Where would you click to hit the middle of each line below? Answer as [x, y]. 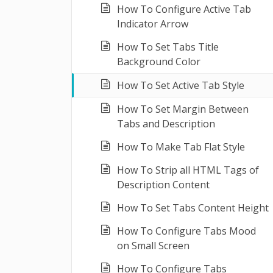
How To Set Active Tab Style [181, 85]
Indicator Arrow [153, 24]
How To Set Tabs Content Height [193, 208]
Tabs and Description [166, 124]
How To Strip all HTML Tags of [188, 170]
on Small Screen [153, 246]
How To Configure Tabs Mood [186, 231]
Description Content [163, 185]
